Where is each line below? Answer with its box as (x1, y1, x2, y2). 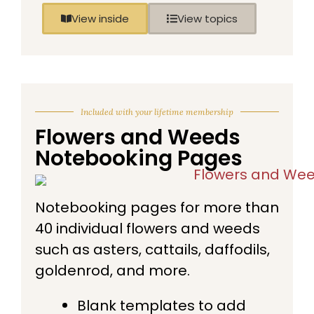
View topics (177, 11, 238, 26)
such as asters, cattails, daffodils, (35, 239, 270, 259)
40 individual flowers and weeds (35, 218, 260, 238)
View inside (71, 11, 129, 26)
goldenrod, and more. (35, 260, 190, 280)
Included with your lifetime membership (81, 106, 233, 117)
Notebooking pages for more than (35, 197, 279, 217)
